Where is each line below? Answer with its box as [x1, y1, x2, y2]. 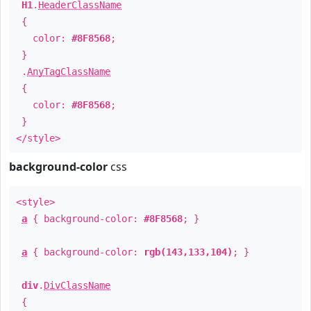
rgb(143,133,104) [144, 246, 233, 258]
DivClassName [44, 280, 110, 291]
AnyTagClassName [27, 66, 110, 77]
